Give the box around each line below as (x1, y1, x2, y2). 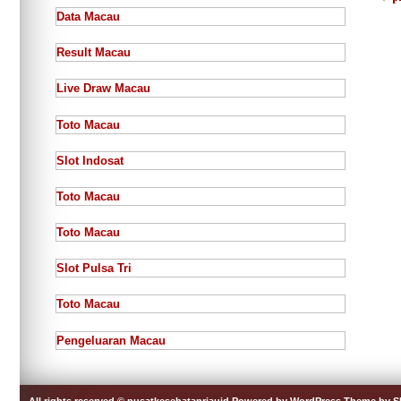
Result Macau (56, 46, 131, 60)
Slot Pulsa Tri (56, 261, 132, 276)
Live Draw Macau (56, 81, 150, 96)
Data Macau (56, 9, 120, 23)
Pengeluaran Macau (56, 333, 166, 347)
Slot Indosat (56, 153, 124, 167)
